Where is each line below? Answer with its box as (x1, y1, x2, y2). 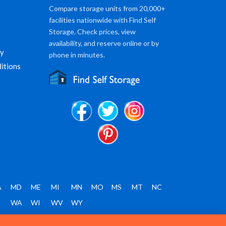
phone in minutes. (48, 50, 105, 60)
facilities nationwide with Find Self (48, 16, 156, 25)
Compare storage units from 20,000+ (48, 4, 165, 13)
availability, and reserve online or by (48, 39, 159, 48)
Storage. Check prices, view (48, 27, 136, 36)
